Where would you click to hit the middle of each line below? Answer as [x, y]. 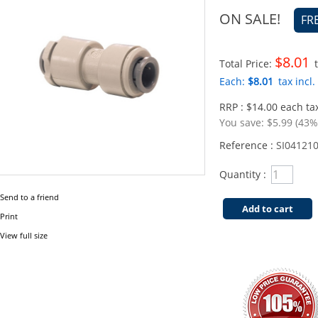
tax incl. [295, 81]
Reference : [248, 145]
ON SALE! [250, 19]
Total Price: [247, 64]
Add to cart [268, 209]
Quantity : [243, 174]
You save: [243, 122]
